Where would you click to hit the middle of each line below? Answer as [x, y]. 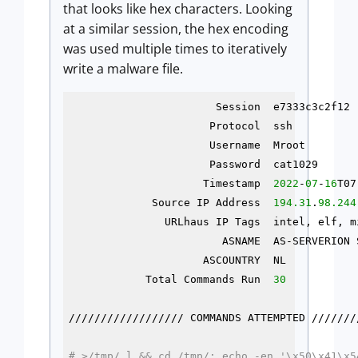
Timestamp [171, 183]
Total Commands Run [171, 279]
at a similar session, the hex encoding [176, 29]
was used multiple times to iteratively [175, 49]
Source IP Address [171, 202]
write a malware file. [125, 69]
